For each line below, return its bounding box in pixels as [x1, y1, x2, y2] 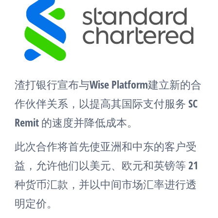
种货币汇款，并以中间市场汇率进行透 [15, 177, 197, 191]
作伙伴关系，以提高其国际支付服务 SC [15, 96, 198, 110]
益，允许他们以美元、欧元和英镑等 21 [15, 158, 198, 172]
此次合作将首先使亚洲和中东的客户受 [15, 139, 197, 153]
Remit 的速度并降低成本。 [15, 115, 138, 129]
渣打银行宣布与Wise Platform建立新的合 [15, 77, 201, 91]
